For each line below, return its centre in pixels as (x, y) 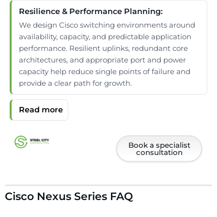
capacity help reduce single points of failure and (105, 72)
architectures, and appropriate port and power (102, 60)
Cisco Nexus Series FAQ (69, 196)
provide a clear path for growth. (75, 83)
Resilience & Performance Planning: (91, 12)
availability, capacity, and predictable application (105, 37)
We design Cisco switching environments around (107, 25)
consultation (159, 153)
